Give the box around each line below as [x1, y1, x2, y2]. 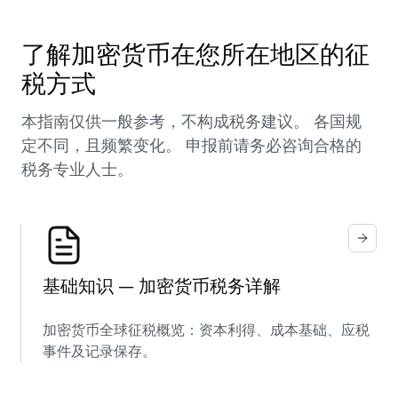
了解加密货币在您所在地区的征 [21, 39, 370, 68]
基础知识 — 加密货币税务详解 [43, 275, 281, 297]
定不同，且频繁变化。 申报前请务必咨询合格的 [21, 135, 362, 155]
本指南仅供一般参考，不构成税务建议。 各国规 [21, 111, 362, 131]
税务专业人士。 [21, 159, 133, 179]
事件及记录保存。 [43, 342, 156, 360]
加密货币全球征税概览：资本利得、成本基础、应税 [43, 321, 370, 338]
